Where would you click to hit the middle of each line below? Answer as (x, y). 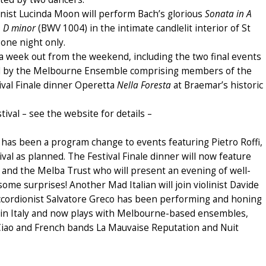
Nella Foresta (145, 85)
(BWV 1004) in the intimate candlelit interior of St (144, 28)
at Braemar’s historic (218, 85)
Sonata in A (228, 14)
